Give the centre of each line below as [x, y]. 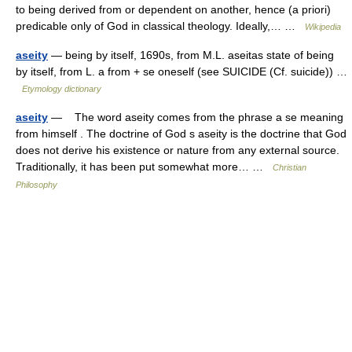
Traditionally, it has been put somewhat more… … [144, 166]
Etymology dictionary [62, 88]
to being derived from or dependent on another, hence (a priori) [173, 9]
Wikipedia [323, 26]
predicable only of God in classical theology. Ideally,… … [160, 26]
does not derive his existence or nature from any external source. [178, 150]
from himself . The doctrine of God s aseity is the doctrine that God [181, 133]
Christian [290, 167]
